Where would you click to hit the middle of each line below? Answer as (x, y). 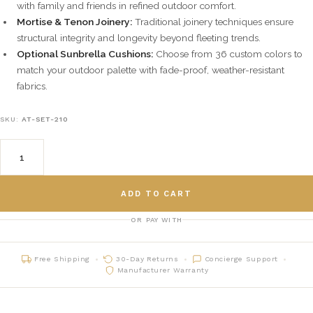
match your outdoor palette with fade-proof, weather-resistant (151, 70)
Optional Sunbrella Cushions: (85, 54)
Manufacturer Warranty (163, 270)
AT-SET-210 (45, 119)
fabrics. (32, 86)
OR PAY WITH (156, 220)
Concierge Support (241, 259)
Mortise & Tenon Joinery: (74, 22)
